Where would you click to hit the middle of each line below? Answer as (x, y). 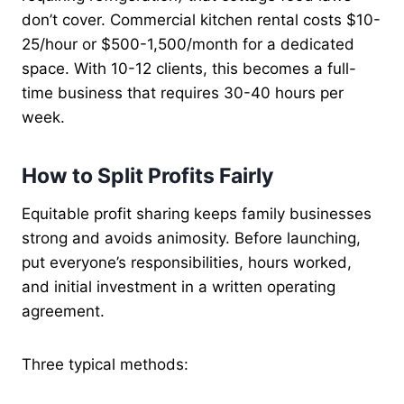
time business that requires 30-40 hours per (183, 92)
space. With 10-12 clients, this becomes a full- (189, 68)
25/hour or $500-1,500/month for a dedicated (188, 44)
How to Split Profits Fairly (147, 176)
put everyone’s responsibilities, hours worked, (187, 262)
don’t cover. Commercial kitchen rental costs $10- (201, 19)
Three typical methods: (105, 364)
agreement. (63, 311)
